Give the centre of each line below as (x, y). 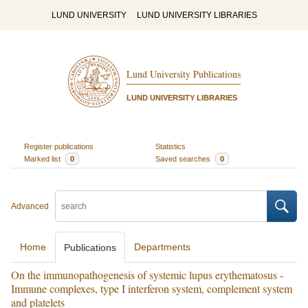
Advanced (30, 206)
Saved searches (184, 158)
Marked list (43, 158)
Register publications (58, 146)
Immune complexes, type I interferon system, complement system (152, 288)
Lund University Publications (183, 74)
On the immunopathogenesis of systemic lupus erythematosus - (147, 275)
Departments (162, 247)
